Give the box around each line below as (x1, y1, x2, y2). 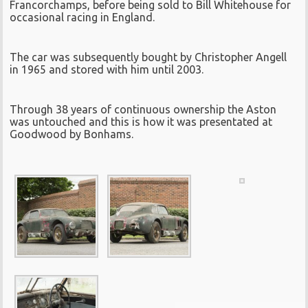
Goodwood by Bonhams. (10, 128, 134, 140)
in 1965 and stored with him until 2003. (10, 63, 204, 76)
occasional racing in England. (10, 11, 155, 23)
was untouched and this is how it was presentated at (10, 115, 273, 128)
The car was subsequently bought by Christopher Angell (10, 51, 287, 63)
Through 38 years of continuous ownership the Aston (10, 103, 277, 115)
